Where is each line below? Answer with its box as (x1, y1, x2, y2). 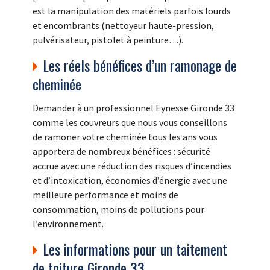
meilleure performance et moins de (33, 189, 178, 201)
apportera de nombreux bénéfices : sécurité (33, 145, 210, 158)
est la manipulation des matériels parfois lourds (33, 5, 231, 17)
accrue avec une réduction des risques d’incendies (33, 160, 231, 172)
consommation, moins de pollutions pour (33, 203, 204, 216)
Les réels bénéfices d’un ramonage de (43, 54, 237, 77)
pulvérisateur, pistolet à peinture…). (33, 34, 183, 46)
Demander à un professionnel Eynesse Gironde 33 (33, 102, 234, 115)
